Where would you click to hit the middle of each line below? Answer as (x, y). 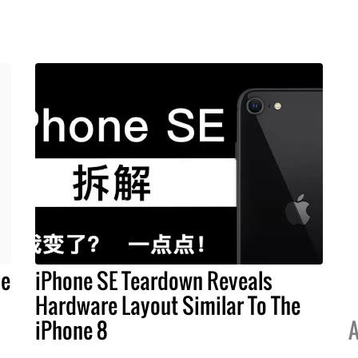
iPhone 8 (72, 330)
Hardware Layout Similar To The (168, 305)
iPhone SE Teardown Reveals (154, 280)
